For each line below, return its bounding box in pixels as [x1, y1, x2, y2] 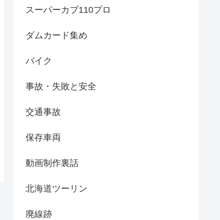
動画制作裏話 [26, 158, 79, 168]
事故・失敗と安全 [26, 82, 96, 92]
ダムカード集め [26, 30, 87, 41]
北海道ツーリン [26, 184, 87, 194]
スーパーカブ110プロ [26, 5, 111, 15]
